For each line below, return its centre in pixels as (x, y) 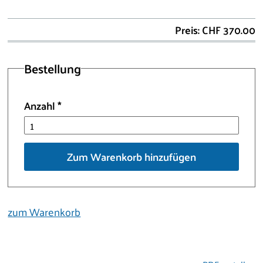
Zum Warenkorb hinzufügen (131, 156)
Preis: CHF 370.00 (215, 30)
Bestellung (53, 68)
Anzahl (41, 105)
